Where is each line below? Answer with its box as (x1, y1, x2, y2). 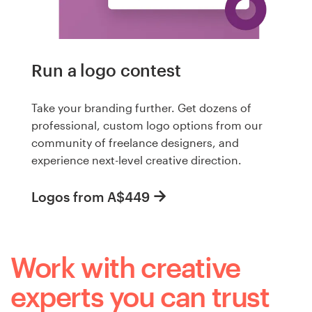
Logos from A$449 (31, 189, 150, 205)
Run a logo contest (31, 60, 181, 80)
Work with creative (10, 251, 240, 284)
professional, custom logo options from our (31, 118, 263, 132)
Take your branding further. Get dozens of (31, 100, 251, 114)
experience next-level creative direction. (31, 153, 242, 166)
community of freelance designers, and (31, 135, 239, 149)
